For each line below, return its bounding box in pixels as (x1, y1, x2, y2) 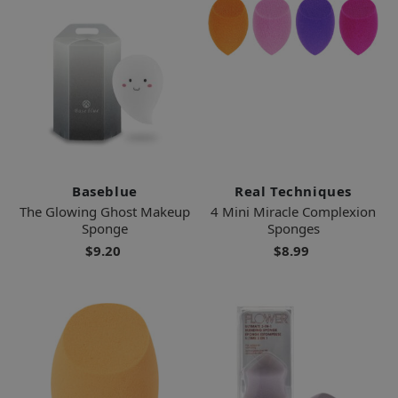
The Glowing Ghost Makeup (20, 202, 190, 220)
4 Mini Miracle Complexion (211, 202, 376, 220)
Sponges (267, 219, 320, 237)
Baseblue (72, 181, 138, 200)
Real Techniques (235, 181, 352, 200)
